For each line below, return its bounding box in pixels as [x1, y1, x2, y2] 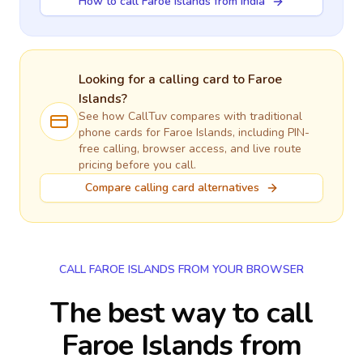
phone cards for [79, 125, 164, 140]
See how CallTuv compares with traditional [79, 109, 302, 124]
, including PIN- [233, 125, 310, 140]
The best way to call [49, 293, 313, 333]
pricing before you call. [79, 157, 196, 173]
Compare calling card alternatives [84, 180, 259, 195]
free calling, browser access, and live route [79, 141, 301, 156]
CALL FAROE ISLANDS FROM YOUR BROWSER [59, 262, 304, 277]
